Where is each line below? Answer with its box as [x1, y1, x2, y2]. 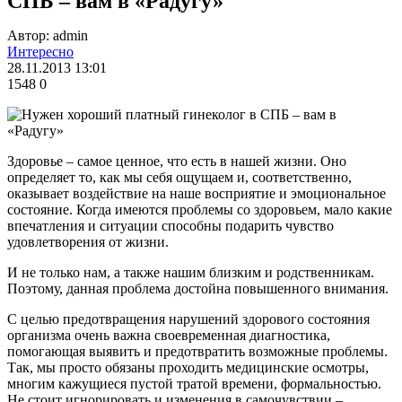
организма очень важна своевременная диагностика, [7, 327, 330, 343]
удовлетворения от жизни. [7, 233, 169, 249]
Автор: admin [7, 27, 88, 43]
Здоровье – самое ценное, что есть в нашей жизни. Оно [7, 153, 346, 169]
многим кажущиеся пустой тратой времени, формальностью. [7, 375, 381, 391]
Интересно [7, 43, 74, 59]
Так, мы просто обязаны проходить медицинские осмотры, [7, 359, 369, 375]
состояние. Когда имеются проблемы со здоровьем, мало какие [7, 201, 392, 217]
